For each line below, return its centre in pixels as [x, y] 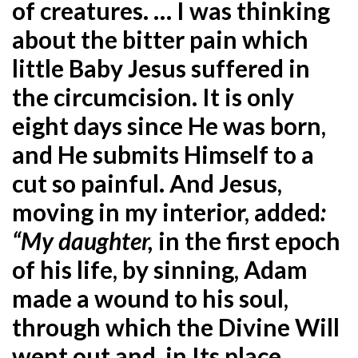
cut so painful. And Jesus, [147, 183]
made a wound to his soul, [150, 298]
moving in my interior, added [166, 211]
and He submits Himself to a [163, 154]
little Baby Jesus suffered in [161, 68]
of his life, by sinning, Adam [160, 269]
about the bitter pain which [160, 39]
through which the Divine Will [176, 326]
